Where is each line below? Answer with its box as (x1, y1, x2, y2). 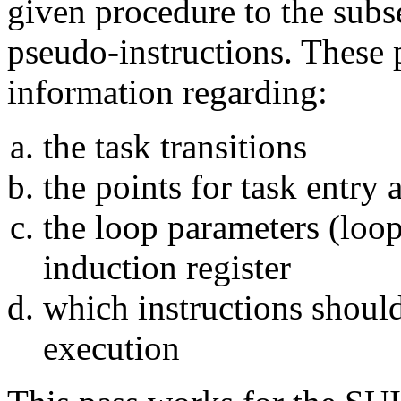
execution (43, 328, 180, 367)
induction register (43, 247, 291, 286)
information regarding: (7, 72, 328, 111)
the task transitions (43, 126, 307, 166)
